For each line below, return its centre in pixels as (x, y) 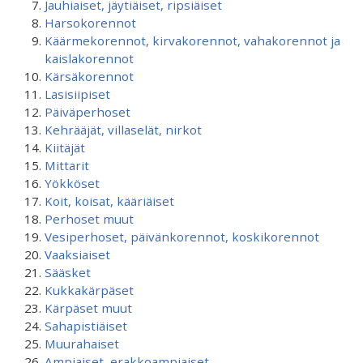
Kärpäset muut (88, 308)
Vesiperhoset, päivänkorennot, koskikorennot (182, 237)
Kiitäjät (65, 147)
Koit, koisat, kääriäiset (109, 201)
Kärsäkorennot (89, 76)
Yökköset (72, 183)
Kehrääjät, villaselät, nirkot (123, 130)
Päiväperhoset (88, 112)
